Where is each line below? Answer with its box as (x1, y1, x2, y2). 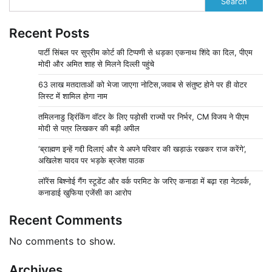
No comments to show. (9, 235, 115, 248)
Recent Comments (9, 212, 122, 228)
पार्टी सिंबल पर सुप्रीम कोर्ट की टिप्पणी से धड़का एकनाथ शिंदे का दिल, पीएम (38, 47, 253, 58)
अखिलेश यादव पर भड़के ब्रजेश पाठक (38, 155, 144, 166)
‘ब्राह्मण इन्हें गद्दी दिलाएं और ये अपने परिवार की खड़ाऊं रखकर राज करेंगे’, (38, 144, 246, 154)
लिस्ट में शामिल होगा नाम (38, 91, 107, 101)
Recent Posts (9, 25, 89, 41)
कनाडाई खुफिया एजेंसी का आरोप (38, 188, 131, 198)
